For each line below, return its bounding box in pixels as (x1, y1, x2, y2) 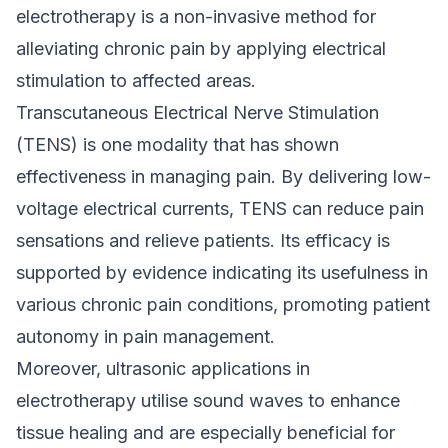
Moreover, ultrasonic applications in (16, 358, 310, 379)
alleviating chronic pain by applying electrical (16, 38, 386, 59)
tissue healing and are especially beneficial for (16, 422, 395, 443)
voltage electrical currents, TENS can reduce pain (16, 198, 424, 219)
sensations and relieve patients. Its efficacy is (16, 230, 390, 251)
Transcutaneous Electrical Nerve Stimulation (16, 102, 379, 123)
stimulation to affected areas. (16, 70, 256, 91)
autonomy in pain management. (16, 326, 275, 347)
